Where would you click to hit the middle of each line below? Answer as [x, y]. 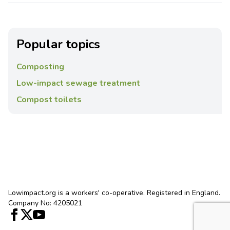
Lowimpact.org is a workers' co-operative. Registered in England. [114, 193]
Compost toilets [49, 100]
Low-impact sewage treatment [78, 83]
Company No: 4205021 [45, 203]
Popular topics [58, 44]
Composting [40, 67]
